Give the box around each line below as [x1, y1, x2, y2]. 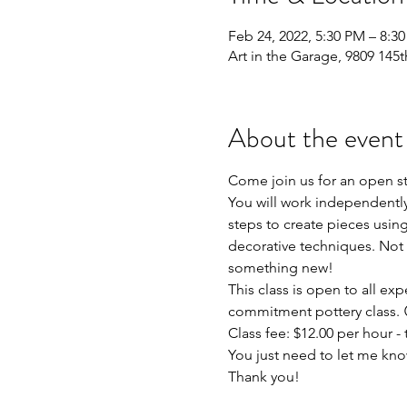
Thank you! [227, 368, 300, 386]
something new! [227, 259, 333, 277]
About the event [227, 119, 403, 158]
